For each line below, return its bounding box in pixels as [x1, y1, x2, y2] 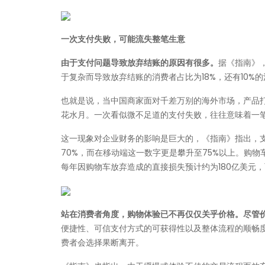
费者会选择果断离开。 [61, 237, 144, 248]
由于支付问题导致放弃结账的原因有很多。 [61, 57, 218, 69]
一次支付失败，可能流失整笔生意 [61, 33, 185, 45]
